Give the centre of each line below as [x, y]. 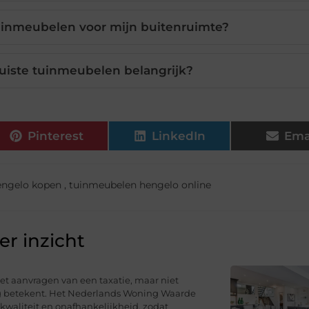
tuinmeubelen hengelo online [140, 185]
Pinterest [56, 136]
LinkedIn [178, 136]
